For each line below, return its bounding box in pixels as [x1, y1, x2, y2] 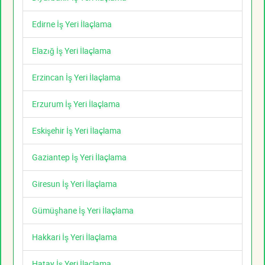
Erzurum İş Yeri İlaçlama [32, 98, 120, 110]
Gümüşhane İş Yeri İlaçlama [32, 205, 134, 216]
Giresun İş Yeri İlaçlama [32, 178, 117, 190]
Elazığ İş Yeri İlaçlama [32, 45, 111, 57]
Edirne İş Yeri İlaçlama [32, 18, 112, 30]
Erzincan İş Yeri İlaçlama [32, 72, 121, 83]
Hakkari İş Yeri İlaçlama [32, 231, 117, 243]
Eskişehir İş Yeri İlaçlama [32, 125, 121, 137]
